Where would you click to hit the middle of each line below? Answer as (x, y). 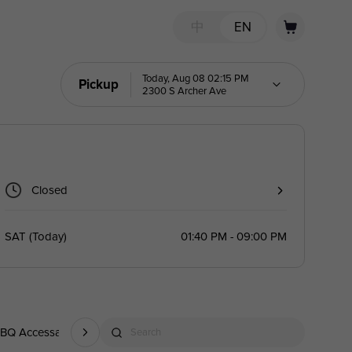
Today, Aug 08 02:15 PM (196, 78)
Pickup (99, 84)
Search (145, 332)
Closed (50, 191)
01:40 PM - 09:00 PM (233, 236)
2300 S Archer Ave (185, 91)
